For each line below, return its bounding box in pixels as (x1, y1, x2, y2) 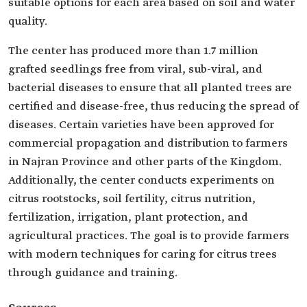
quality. (8, 14, 47, 29)
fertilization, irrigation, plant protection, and (8, 210, 248, 225)
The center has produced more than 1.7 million (8, 44, 258, 58)
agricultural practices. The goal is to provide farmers (8, 229, 289, 243)
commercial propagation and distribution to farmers (8, 136, 288, 151)
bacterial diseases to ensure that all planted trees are (8, 81, 292, 95)
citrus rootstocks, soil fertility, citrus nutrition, (8, 192, 256, 206)
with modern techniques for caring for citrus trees (8, 247, 277, 262)
